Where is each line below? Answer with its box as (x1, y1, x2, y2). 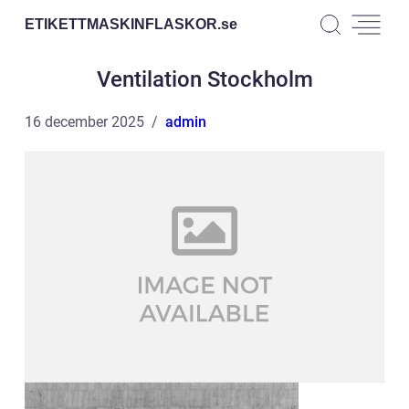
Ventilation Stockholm (96, 67, 313, 92)
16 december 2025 (25, 113, 144, 131)
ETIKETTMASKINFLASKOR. (25, 16, 221, 32)
